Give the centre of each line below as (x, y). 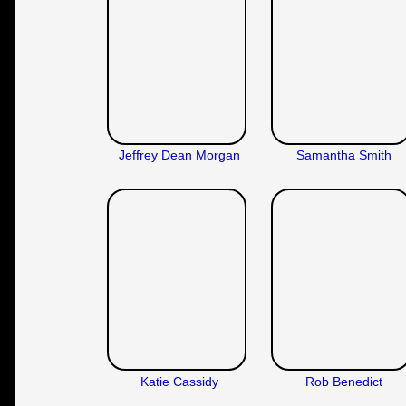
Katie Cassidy (180, 382)
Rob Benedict (344, 382)
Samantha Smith (344, 155)
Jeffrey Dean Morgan (180, 155)
